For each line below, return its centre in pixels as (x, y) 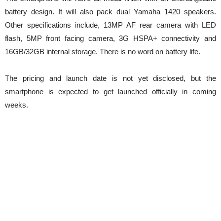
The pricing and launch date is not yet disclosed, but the (110, 78)
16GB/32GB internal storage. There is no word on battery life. (103, 51)
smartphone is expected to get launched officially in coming (110, 91)
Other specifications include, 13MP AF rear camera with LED (110, 25)
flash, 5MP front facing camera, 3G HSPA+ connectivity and (110, 38)
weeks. (17, 105)
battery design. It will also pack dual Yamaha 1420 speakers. (110, 11)
